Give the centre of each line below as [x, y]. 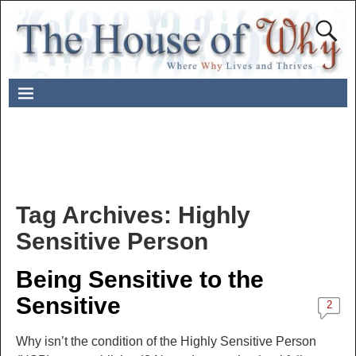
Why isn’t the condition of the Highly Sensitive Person [166, 341]
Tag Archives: [97, 215]
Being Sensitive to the [139, 279]
